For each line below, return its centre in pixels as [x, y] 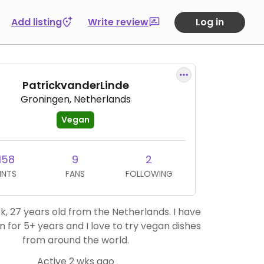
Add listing [37, 22]
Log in [210, 22]
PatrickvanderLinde [75, 85]
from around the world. [75, 240]
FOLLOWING [149, 174]
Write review [118, 22]
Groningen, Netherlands [75, 99]
